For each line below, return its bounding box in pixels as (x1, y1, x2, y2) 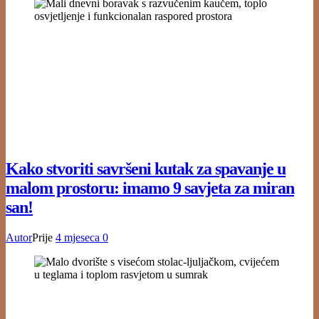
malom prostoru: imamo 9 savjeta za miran (6, 179, 294, 198)
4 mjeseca (56, 231, 103, 244)
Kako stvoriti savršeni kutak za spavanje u (6, 159, 286, 179)
